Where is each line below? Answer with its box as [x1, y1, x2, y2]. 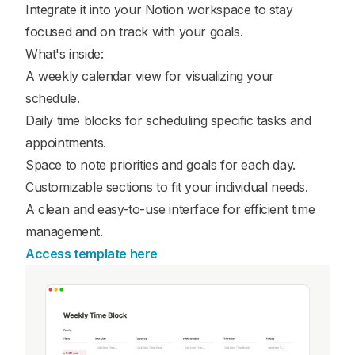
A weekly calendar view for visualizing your [25, 68, 274, 85]
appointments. [25, 135, 106, 151]
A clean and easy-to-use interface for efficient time [25, 201, 315, 218]
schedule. [25, 90, 80, 107]
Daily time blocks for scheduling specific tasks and [25, 113, 311, 129]
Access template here [25, 246, 158, 262]
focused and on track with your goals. [25, 24, 243, 40]
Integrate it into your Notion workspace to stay [25, 2, 293, 18]
